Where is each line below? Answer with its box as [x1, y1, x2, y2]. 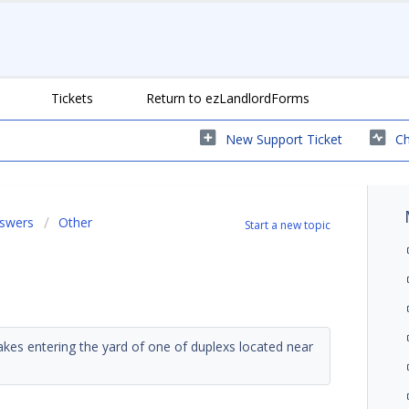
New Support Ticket [225, 130, 342, 148]
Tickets [51, 89, 93, 107]
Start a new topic [245, 216, 331, 233]
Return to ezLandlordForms [146, 89, 309, 107]
